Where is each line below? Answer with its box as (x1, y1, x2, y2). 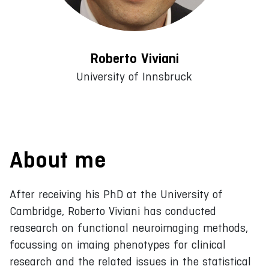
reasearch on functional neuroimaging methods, (10, 221, 248, 234)
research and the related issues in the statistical (10, 255, 251, 268)
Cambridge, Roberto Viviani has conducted (10, 204, 216, 217)
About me (10, 146, 106, 173)
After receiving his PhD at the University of (10, 187, 223, 201)
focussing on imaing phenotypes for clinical (10, 238, 226, 251)
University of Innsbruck (76, 70, 193, 83)
